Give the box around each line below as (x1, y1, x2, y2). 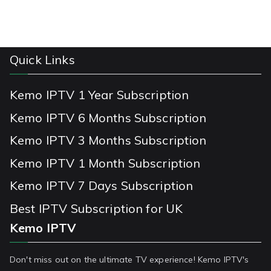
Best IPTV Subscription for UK (10, 200, 183, 216)
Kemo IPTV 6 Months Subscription (10, 109, 207, 125)
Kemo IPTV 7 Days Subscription (10, 178, 194, 194)
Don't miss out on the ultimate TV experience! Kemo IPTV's (10, 254, 249, 265)
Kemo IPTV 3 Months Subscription (10, 132, 207, 148)
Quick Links (10, 52, 75, 68)
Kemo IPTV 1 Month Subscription (10, 155, 201, 171)
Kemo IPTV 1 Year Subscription (10, 87, 189, 103)
